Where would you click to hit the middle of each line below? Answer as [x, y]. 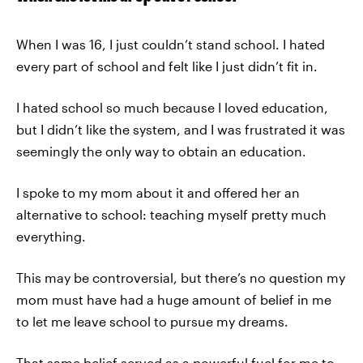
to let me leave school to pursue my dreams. [152, 321]
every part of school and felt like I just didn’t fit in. [167, 66]
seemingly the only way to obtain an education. [161, 151]
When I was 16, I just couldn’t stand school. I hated [171, 44]
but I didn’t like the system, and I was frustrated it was [181, 129]
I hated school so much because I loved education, [172, 107]
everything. [51, 236]
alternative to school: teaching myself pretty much [171, 214]
